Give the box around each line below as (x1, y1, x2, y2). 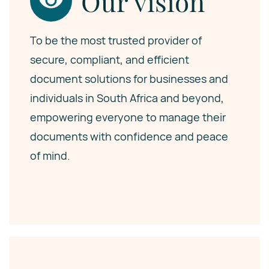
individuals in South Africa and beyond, (30, 91, 224, 105)
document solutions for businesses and (30, 71, 228, 86)
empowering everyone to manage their (30, 110, 226, 124)
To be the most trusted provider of (30, 33, 202, 47)
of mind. (30, 148, 70, 163)
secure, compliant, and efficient (30, 52, 189, 67)
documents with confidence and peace (30, 129, 228, 144)
